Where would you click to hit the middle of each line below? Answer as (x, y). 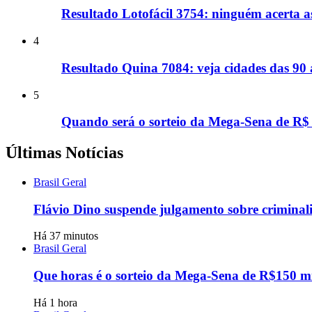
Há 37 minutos (66, 236)
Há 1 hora (55, 302)
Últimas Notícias (64, 153)
